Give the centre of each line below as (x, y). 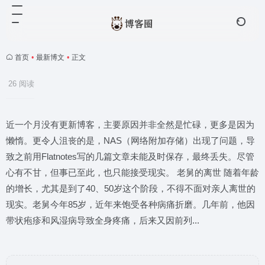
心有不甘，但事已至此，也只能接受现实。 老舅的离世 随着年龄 (132, 172)
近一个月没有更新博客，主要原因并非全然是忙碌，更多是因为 (130, 125)
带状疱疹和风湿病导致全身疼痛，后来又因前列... (103, 220)
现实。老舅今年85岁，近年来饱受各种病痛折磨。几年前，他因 (130, 204)
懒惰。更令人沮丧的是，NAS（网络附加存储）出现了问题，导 (130, 140)
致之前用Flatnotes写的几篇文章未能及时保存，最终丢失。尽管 (130, 156)
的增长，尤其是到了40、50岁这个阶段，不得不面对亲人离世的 (131, 188)
